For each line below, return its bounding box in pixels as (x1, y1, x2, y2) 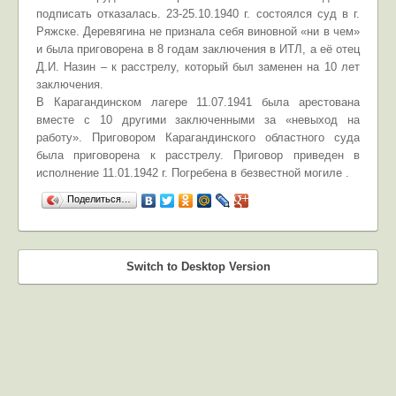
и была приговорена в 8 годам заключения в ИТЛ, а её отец (36, 42, 360, 56)
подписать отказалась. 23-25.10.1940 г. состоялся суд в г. (36, 7, 360, 20)
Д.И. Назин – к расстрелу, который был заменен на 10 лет (36, 60, 360, 73)
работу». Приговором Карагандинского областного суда (36, 131, 360, 144)
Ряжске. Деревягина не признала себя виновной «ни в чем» (36, 25, 360, 38)
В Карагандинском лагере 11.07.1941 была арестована (36, 95, 360, 109)
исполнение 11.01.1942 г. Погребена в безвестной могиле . (36, 166, 349, 179)
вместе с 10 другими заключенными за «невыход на (36, 113, 360, 126)
